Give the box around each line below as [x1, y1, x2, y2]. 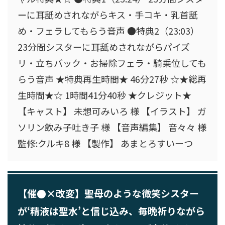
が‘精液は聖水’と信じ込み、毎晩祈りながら [18, 203, 205, 217]
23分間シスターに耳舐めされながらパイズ [18, 40, 190, 53]
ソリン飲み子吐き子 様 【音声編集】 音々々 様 [18, 120, 206, 134]
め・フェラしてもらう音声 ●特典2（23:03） [18, 24, 199, 37]
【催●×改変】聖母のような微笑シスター [18, 186, 199, 200]
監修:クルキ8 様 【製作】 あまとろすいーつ [18, 136, 193, 150]
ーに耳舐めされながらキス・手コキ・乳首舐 [18, 8, 198, 21]
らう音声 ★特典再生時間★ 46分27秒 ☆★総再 [18, 72, 206, 85]
